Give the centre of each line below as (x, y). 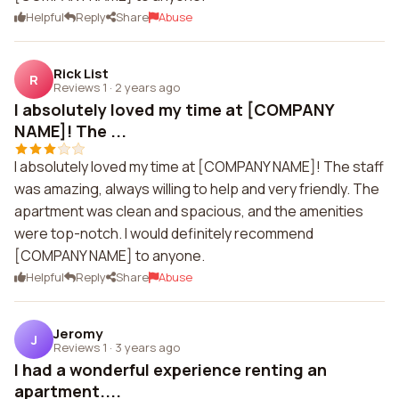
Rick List (81, 73)
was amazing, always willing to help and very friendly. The (197, 189)
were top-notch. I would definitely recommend (164, 233)
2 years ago (147, 87)
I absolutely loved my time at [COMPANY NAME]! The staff (199, 167)
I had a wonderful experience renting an (171, 370)
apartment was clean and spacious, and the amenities (189, 211)
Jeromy (78, 333)
